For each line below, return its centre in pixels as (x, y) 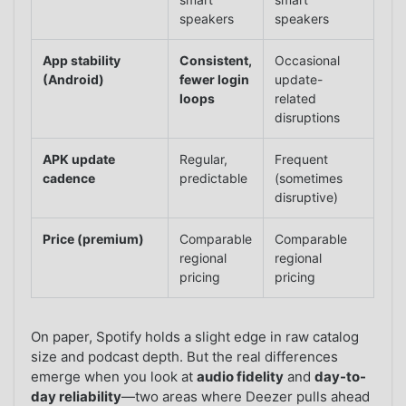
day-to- (341, 376)
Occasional (308, 60)
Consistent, (216, 60)
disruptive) (307, 197)
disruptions (308, 117)
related (296, 98)
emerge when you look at (114, 376)
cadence (69, 178)
